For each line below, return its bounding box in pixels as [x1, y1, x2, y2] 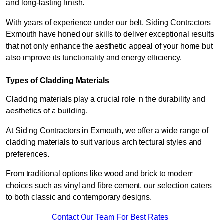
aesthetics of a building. [6, 107, 90, 115]
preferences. [6, 150, 49, 159]
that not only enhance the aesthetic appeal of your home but [6, 42, 213, 51]
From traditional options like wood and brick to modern [6, 169, 194, 178]
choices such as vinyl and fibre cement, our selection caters [6, 181, 212, 190]
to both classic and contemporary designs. [6, 193, 154, 202]
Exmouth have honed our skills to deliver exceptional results [6, 30, 214, 39]
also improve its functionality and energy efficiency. [6, 54, 182, 62]
